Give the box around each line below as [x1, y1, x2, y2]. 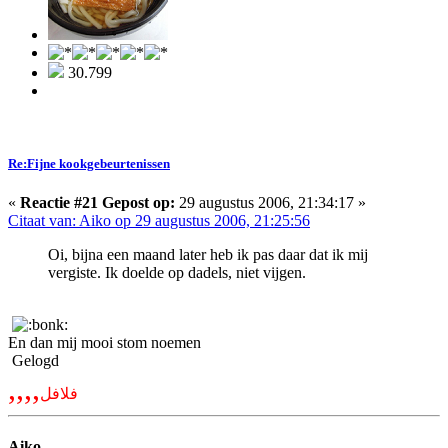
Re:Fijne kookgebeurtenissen [8, 155, 170, 171]
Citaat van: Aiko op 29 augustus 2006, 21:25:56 [8, 212, 310, 230]
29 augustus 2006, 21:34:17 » [175, 194, 366, 212]
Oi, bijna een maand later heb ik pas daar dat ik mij [48, 246, 368, 264]
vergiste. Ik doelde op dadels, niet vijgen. [48, 264, 306, 282]
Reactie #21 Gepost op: [20, 194, 175, 212]
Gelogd [8, 352, 59, 370]
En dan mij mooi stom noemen [8, 334, 201, 352]
